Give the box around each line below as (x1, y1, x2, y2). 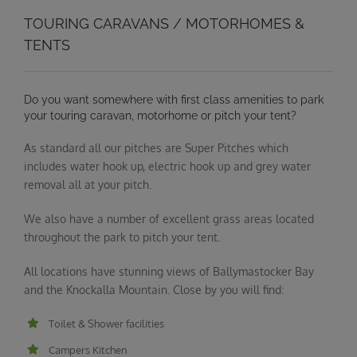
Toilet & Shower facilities (49, 316, 165, 330)
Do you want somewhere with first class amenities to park (24, 93, 324, 107)
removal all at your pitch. (24, 177, 151, 191)
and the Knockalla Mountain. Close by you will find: (24, 282, 284, 296)
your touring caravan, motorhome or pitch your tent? (24, 109, 296, 123)
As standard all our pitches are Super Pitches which (24, 140, 288, 155)
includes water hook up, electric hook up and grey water (24, 159, 311, 173)
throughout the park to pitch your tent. (24, 229, 220, 244)
